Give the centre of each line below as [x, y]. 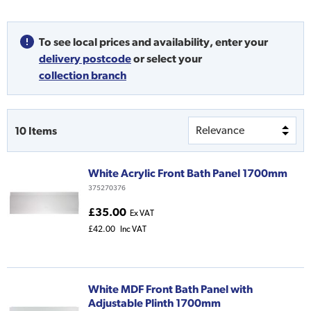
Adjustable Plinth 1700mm [154, 303]
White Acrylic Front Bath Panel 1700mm [188, 173]
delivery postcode [85, 59]
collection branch [83, 75]
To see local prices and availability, [126, 42]
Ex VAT [142, 213]
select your [174, 59]
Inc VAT [133, 229]
